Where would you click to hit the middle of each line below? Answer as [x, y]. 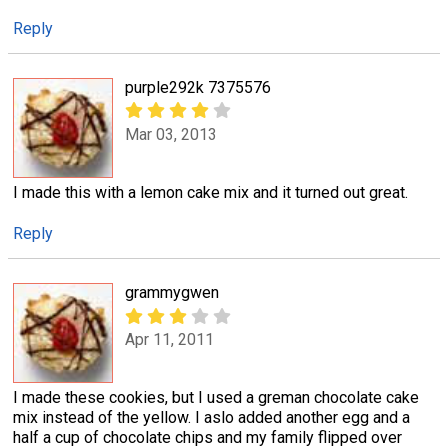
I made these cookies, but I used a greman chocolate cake [216, 398]
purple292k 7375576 [198, 88]
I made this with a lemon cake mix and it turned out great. [210, 193]
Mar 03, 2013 [171, 134]
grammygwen [172, 293]
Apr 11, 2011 [169, 339]
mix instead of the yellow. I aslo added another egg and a [211, 418]
